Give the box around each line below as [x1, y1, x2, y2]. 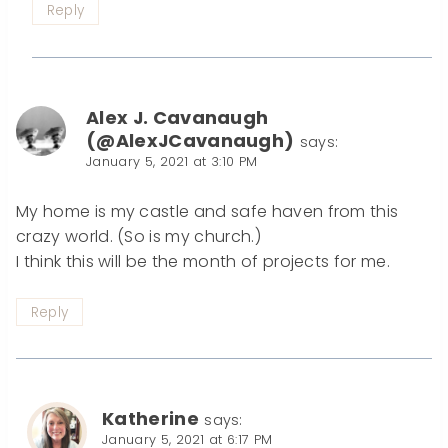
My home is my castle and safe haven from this [16, 199, 399, 223]
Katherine [102, 406, 199, 432]
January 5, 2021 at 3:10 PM [86, 152, 258, 170]
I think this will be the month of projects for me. [16, 249, 390, 273]
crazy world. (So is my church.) [16, 224, 261, 248]
